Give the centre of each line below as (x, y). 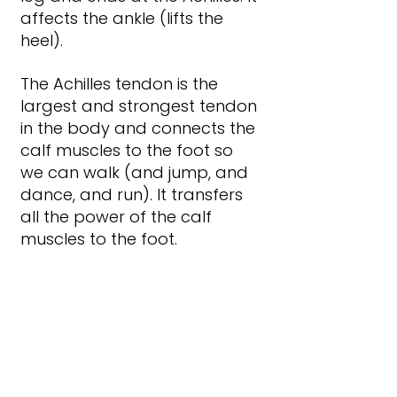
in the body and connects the (140, 128)
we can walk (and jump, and (136, 173)
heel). (42, 41)
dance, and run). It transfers (134, 195)
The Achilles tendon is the (121, 84)
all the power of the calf (118, 217)
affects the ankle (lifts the (124, 19)
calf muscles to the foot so (129, 151)
